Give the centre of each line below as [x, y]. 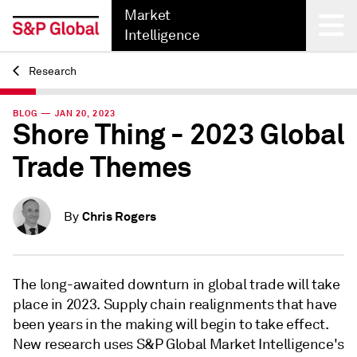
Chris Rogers [119, 216]
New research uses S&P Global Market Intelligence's [179, 344]
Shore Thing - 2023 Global [178, 135]
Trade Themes [102, 167]
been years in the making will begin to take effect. [171, 324]
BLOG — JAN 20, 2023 [64, 113]
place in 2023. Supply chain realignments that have [175, 304]
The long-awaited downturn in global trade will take [177, 284]
